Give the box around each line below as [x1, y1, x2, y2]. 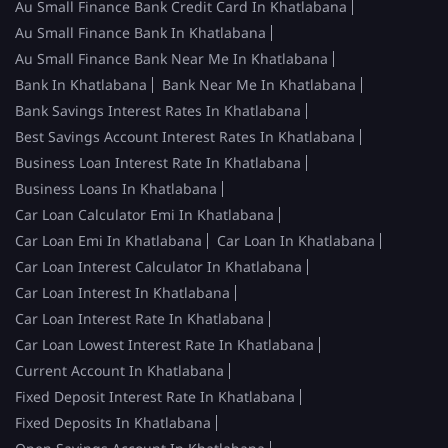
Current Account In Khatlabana [15, 360, 224, 380]
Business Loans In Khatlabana [15, 178, 217, 198]
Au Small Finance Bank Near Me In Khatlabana [15, 48, 328, 68]
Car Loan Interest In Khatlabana [15, 282, 230, 302]
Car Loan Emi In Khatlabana [15, 230, 202, 250]
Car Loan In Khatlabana [217, 230, 375, 250]
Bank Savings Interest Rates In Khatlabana [15, 100, 301, 120]
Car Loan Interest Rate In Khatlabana [15, 308, 264, 328]
